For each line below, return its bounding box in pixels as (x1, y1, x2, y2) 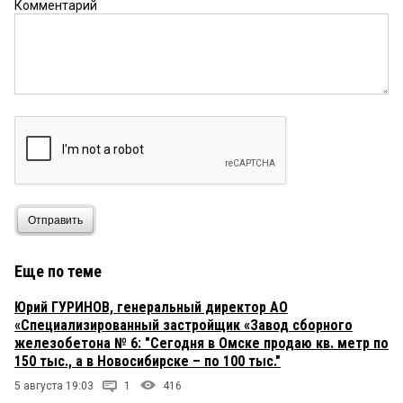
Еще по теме (14, 262, 102, 282)
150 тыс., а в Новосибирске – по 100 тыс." (14, 353, 281, 371)
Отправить (28, 213, 83, 227)
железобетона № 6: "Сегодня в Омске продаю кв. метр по (14, 335, 389, 353)
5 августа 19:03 (14, 380, 94, 393)
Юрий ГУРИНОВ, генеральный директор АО (14, 299, 288, 317)
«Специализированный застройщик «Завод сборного (14, 317, 353, 335)
